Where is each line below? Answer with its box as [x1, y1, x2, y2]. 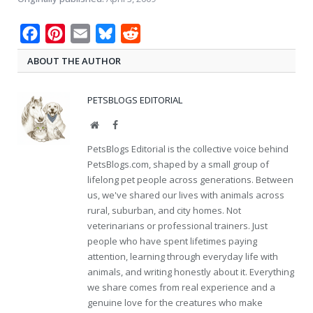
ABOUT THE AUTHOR [27, 54, 121, 68]
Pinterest [65, 26, 113, 42]
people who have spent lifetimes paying [87, 235, 257, 248]
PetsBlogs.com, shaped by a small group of [87, 158, 269, 171]
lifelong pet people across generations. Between [87, 173, 293, 187]
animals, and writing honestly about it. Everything [87, 265, 294, 279]
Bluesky [115, 26, 156, 42]
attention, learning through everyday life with [87, 250, 278, 263]
